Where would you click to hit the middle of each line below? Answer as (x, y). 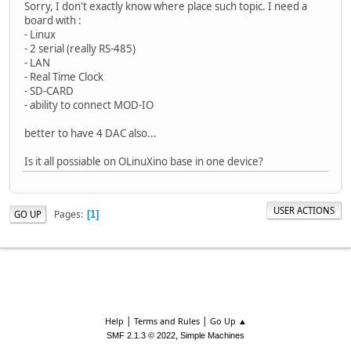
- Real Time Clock (64, 76)
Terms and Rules (166, 321)
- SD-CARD (49, 90)
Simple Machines (212, 335)
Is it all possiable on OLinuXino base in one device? (144, 161)
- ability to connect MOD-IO (89, 105)
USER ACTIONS (304, 210)
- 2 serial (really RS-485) (80, 48)
